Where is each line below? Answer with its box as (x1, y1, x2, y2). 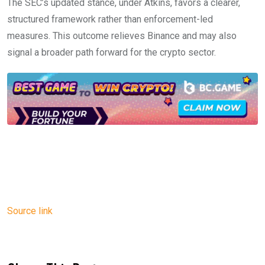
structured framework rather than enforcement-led (7, 13, 213, 25)
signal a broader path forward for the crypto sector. (7, 46, 216, 58)
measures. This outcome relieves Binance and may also (7, 30, 237, 41)
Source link (7, 205, 53, 216)
